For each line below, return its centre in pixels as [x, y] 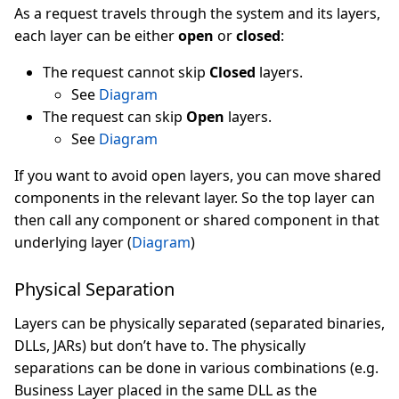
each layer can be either [96, 36]
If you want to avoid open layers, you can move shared [198, 175]
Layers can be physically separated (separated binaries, [199, 323]
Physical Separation [97, 289]
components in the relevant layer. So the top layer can [195, 198]
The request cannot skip [126, 72]
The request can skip [114, 117]
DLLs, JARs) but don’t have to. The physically [160, 346]
